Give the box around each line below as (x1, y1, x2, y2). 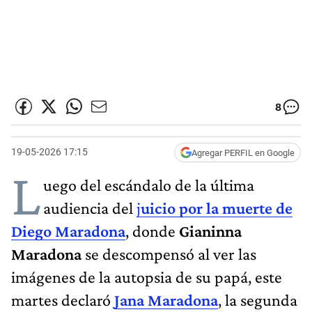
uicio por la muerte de (141, 198, 292, 217)
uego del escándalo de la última (43, 175, 254, 194)
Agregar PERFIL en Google (192, 147, 295, 158)
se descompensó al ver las (81, 244, 256, 263)
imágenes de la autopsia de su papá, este (11, 267, 282, 286)
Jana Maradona (114, 290, 218, 309)
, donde (125, 221, 179, 240)
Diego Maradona (11, 221, 125, 240)
